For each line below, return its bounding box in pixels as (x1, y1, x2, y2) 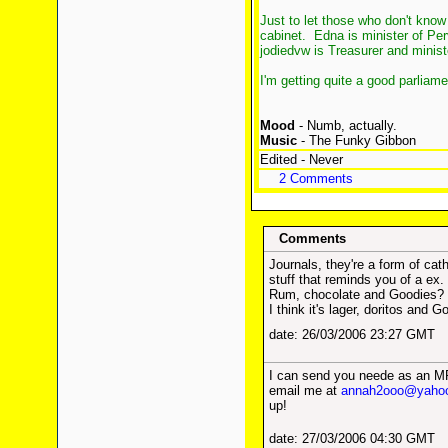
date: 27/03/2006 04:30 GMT (269, 431, 435, 446)
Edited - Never (259, 152, 343, 167)
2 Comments (278, 171, 353, 186)
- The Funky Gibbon (296, 133, 416, 148)
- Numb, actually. (294, 118, 397, 133)
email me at (269, 383, 341, 398)
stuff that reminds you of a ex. (269, 272, 444, 287)
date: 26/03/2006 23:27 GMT (269, 327, 435, 342)
